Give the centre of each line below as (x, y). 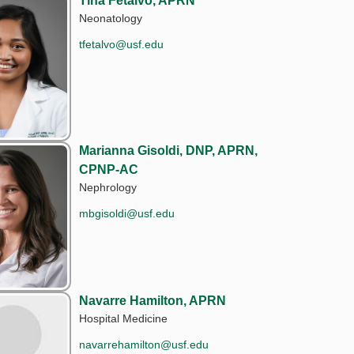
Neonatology (111, 18)
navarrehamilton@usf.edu (144, 344)
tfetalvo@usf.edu (122, 44)
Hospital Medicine (124, 318)
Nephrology (108, 187)
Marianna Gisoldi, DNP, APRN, (169, 150)
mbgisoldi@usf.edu (127, 213)
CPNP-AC (109, 169)
